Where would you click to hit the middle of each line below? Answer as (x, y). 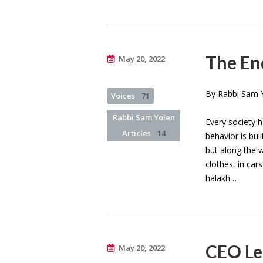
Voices (124, 95)
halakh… (221, 178)
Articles (137, 133)
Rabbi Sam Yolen (144, 117)
